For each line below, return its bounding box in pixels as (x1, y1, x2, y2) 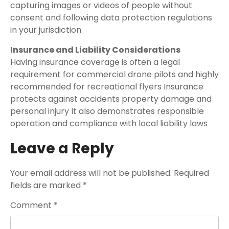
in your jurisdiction (10, 24, 81, 36)
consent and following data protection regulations (10, 12, 212, 24)
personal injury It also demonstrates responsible (10, 105, 204, 117)
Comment (10, 199, 54, 211)
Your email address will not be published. (10, 167, 172, 179)
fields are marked (10, 179, 83, 191)
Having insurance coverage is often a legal (10, 56, 180, 68)
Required (174, 167, 209, 179)
